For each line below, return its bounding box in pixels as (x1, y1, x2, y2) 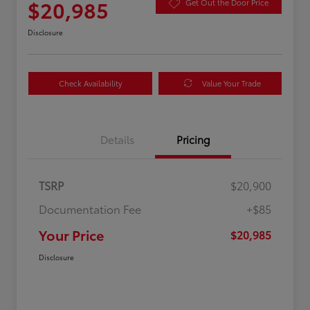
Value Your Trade (201, 77, 261, 89)
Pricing (176, 131, 210, 147)
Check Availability (58, 77, 122, 89)
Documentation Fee (39, 200, 141, 217)
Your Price (39, 224, 104, 244)
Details (100, 131, 134, 147)
